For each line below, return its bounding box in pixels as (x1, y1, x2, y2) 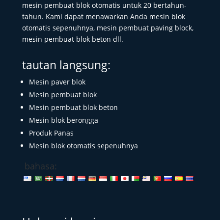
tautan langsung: (22, 57, 110, 73)
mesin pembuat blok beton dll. (22, 34, 123, 44)
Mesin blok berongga (28, 115, 98, 125)
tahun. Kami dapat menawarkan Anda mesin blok (22, 12, 185, 22)
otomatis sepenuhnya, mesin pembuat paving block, (22, 23, 193, 33)
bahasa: (24, 160, 57, 172)
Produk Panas (28, 128, 74, 138)
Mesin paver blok (28, 77, 85, 87)
